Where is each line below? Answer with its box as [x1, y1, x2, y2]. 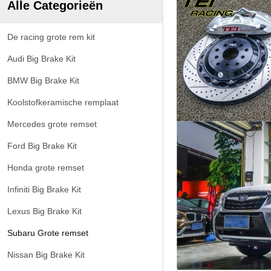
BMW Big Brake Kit [7, 76, 79, 85]
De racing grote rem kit [7, 32, 95, 42]
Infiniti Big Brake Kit [7, 184, 81, 194]
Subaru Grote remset [7, 228, 88, 238]
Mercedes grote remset [7, 119, 97, 129]
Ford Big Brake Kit [7, 141, 77, 151]
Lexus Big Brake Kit [7, 206, 82, 216]
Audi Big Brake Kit [7, 54, 76, 64]
